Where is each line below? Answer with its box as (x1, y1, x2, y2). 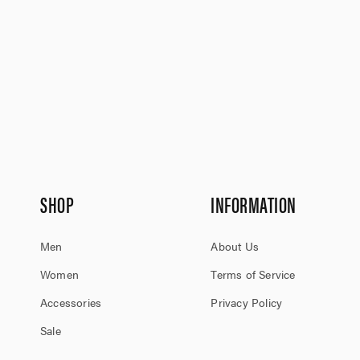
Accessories (40, 294, 102, 310)
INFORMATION (211, 189, 297, 219)
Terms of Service (211, 266, 296, 282)
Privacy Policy (211, 294, 283, 310)
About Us (211, 238, 259, 254)
